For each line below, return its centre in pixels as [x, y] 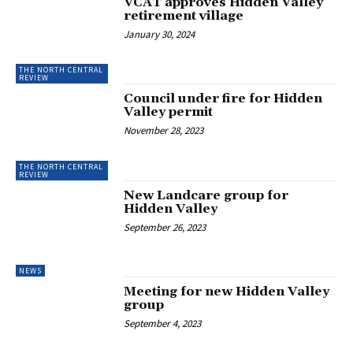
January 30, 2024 [160, 34]
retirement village [184, 15]
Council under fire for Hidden [223, 99]
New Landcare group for [206, 195]
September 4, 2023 [163, 324]
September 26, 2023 [165, 227]
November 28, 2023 [164, 131]
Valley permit [169, 112]
